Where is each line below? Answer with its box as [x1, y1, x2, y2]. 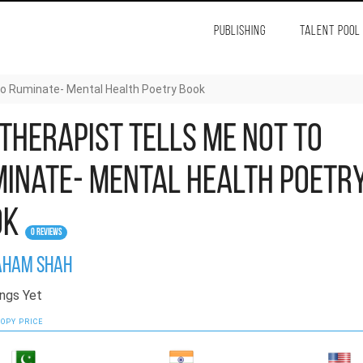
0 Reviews [30, 228, 62, 237]
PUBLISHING [213, 24, 266, 38]
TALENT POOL [299, 24, 361, 38]
